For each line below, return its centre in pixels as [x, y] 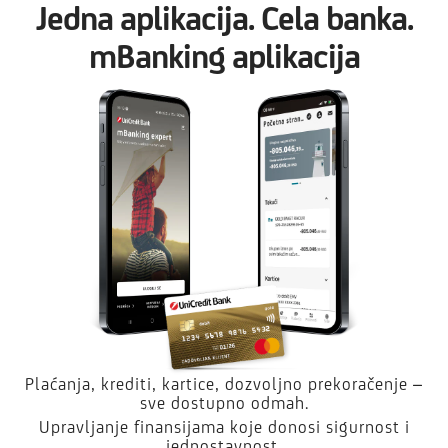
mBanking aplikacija [224, 55]
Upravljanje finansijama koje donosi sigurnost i [224, 426]
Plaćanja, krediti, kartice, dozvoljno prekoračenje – [224, 383]
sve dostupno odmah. [224, 402]
